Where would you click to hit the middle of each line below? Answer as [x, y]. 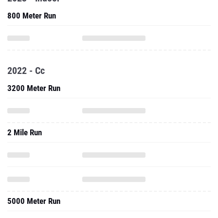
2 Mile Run [25, 132]
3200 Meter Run [34, 88]
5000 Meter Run [34, 201]
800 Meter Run [32, 16]
